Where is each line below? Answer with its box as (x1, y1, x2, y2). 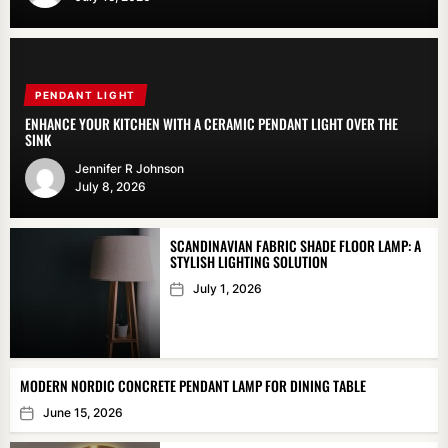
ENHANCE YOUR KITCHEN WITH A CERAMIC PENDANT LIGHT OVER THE (25, 113, 398, 134)
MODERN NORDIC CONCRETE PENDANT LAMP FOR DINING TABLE (20, 375, 366, 396)
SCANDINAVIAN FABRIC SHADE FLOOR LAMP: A (170, 235, 421, 256)
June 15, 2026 (43, 405, 123, 420)
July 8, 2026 (75, 179, 146, 194)
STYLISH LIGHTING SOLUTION (170, 251, 328, 272)
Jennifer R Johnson (75, 161, 184, 176)
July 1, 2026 (193, 281, 262, 296)
